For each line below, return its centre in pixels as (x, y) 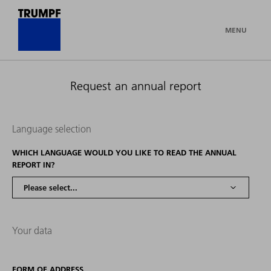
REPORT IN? (33, 165)
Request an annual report (135, 86)
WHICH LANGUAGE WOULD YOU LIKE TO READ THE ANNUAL (124, 152)
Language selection (51, 129)
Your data (32, 230)
